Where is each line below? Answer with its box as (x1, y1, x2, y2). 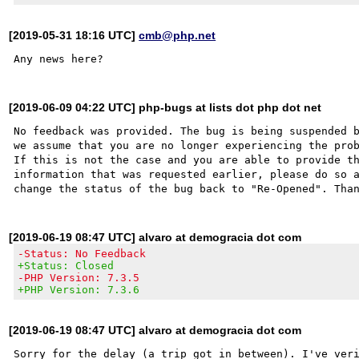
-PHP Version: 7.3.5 (18, 271, 140, 284)
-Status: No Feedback (18, 247, 147, 260)
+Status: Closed (18, 259, 115, 272)
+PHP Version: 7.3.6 (18, 283, 140, 296)
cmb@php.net (139, 28, 216, 42)
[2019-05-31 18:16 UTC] (9, 28, 139, 42)
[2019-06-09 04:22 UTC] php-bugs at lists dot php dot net (9, 100, 322, 114)
